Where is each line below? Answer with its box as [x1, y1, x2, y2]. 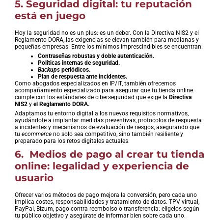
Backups [38, 66, 60, 73]
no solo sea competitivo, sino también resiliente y [52, 130, 183, 137]
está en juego [15, 9, 85, 22]
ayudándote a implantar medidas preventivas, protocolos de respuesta [15, 116, 202, 124]
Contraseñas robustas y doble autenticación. [38, 52, 154, 59]
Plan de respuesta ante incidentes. [38, 73, 127, 80]
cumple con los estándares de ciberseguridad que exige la [15, 93, 169, 101]
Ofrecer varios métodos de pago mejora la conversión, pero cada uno [15, 191, 197, 198]
